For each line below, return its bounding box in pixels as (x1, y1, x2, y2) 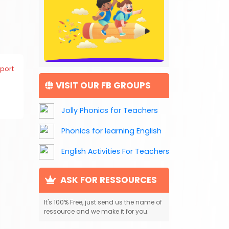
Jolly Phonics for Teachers (61, 105, 158, 116)
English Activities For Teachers (61, 146, 169, 156)
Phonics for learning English (61, 125, 162, 136)
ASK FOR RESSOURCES (58, 173, 157, 186)
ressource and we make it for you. (44, 207, 149, 216)
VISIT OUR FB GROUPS (56, 79, 151, 91)
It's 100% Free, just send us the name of (44, 197, 162, 207)
